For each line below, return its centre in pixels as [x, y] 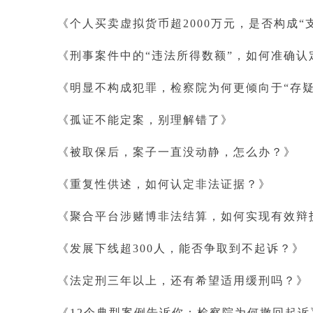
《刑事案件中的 [101, 56]
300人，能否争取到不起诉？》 [219, 248]
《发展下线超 [95, 248]
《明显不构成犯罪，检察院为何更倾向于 [170, 88]
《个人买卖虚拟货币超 [120, 23]
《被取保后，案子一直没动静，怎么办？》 [177, 152]
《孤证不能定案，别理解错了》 [145, 120]
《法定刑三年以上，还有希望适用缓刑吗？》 [183, 281]
